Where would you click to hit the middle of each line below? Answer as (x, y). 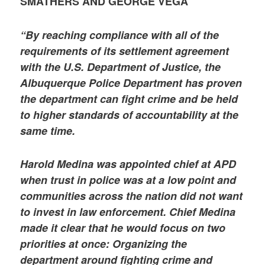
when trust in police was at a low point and (128, 180)
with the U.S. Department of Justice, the (121, 67)
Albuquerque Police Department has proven (131, 83)
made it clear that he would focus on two (123, 227)
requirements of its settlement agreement (125, 51)
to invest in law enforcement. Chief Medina (128, 211)
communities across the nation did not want (132, 195)
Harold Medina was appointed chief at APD (128, 164)
